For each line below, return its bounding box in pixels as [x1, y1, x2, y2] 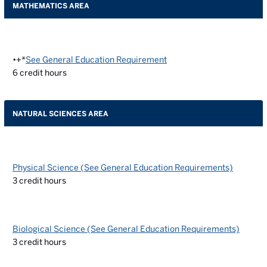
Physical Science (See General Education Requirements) [13, 163, 233, 172]
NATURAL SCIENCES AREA [13, 109, 108, 117]
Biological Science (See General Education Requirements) [13, 224, 240, 234]
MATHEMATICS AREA [13, 1, 89, 10]
